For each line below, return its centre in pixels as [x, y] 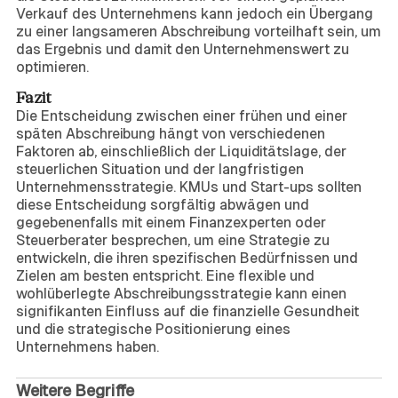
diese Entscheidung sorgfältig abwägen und [163, 205]
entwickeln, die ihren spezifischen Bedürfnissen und [187, 258]
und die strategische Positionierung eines [153, 329]
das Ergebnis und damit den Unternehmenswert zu [183, 49]
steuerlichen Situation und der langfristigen [160, 169]
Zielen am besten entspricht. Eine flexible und [165, 276]
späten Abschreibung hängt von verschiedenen [171, 134]
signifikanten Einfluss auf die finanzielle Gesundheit [187, 311]
